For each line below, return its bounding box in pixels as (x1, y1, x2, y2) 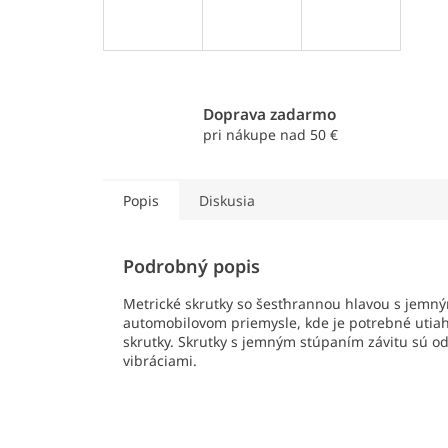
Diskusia (199, 191, 255, 211)
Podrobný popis (123, 254, 260, 279)
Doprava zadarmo (202, 104, 336, 126)
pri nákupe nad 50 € (202, 125, 338, 145)
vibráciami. (123, 351, 197, 371)
